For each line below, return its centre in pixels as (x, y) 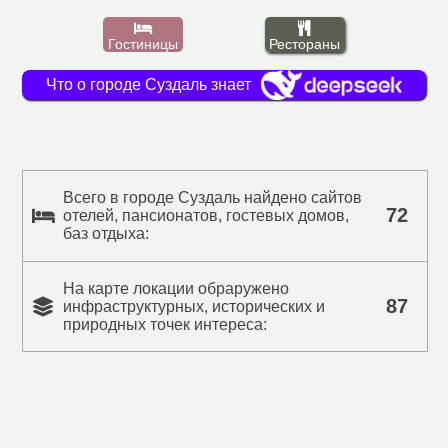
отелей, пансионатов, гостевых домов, (206, 215)
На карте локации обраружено (176, 288)
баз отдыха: (106, 233)
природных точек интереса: (165, 324)
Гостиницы (143, 43)
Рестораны (305, 43)
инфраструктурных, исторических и (194, 306)
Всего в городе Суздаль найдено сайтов (213, 197)
